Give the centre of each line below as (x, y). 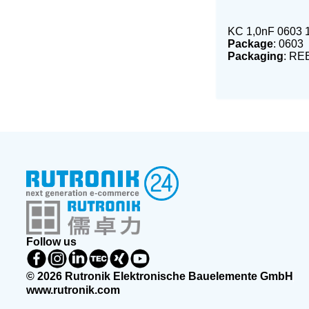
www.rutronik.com (73, 290)
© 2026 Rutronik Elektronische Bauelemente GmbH (159, 276)
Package (250, 44)
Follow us (51, 242)
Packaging (255, 56)
